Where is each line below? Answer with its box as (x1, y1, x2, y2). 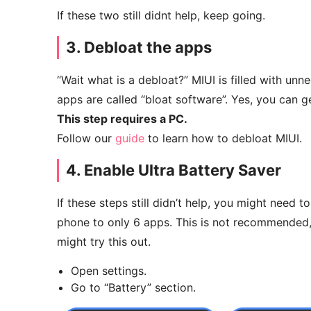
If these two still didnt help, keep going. (57, 8, 265, 23)
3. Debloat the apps (66, 38, 212, 57)
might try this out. (57, 235, 151, 249)
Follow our (57, 131, 115, 146)
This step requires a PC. (57, 112, 187, 126)
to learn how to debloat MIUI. (144, 131, 302, 146)
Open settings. (71, 264, 146, 278)
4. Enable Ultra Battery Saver (66, 161, 281, 180)
